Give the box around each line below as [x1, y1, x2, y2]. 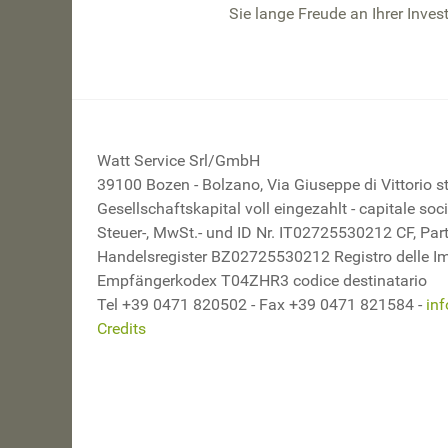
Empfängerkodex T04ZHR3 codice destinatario [97, 270, 427, 290]
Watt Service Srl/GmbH [97, 150, 264, 170]
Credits [97, 318, 146, 338]
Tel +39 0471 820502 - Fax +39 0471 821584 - [97, 294, 426, 314]
